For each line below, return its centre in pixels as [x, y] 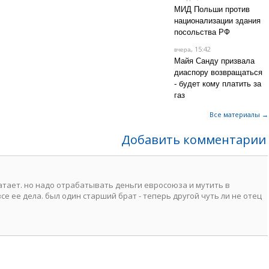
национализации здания [217, 21]
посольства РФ [202, 32]
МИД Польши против [212, 9]
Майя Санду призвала [214, 61]
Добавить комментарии [194, 140]
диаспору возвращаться [218, 72]
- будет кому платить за [217, 84]
